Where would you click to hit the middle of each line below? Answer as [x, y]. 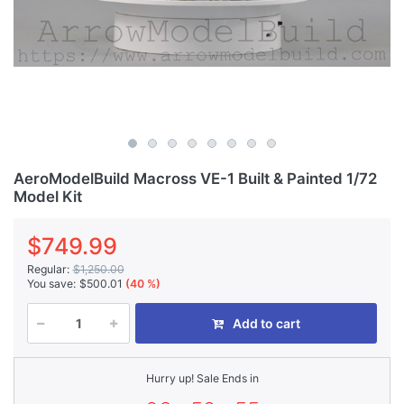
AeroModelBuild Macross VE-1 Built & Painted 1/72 [195, 178]
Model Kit [48, 196]
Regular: [48, 269]
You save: [51, 284]
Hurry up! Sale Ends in [202, 378]
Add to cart [266, 323]
